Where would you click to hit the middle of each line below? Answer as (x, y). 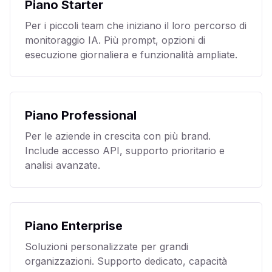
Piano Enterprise (74, 226)
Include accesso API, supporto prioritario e (125, 151)
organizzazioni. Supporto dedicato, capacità (126, 261)
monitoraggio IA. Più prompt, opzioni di (115, 40)
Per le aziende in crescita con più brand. (118, 136)
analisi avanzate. (63, 165)
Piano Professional (81, 115)
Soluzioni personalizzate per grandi (107, 246)
